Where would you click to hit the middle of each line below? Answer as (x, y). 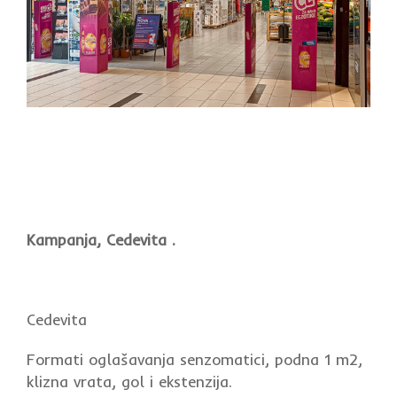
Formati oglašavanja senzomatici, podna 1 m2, (195, 360)
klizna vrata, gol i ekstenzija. (129, 382)
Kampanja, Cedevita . (101, 240)
